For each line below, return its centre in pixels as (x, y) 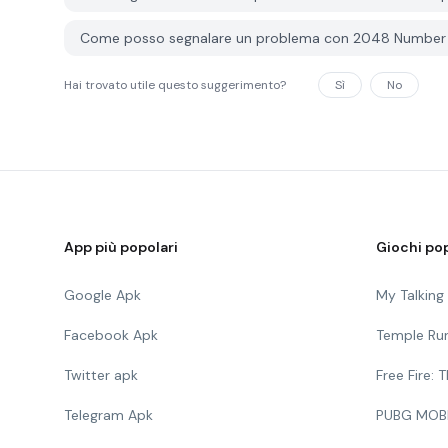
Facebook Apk (111, 335)
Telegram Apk (108, 415)
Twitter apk (101, 375)
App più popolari (121, 247)
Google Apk (102, 295)
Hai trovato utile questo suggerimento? (175, 85)
